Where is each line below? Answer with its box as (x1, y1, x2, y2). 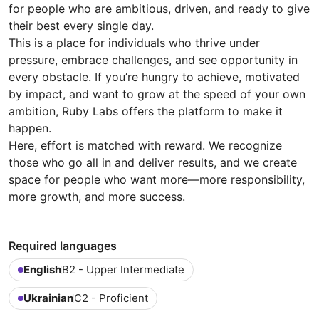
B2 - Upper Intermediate (62, 262, 184, 276)
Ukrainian (23, 291, 73, 305)
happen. (9, 120, 51, 135)
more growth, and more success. (9, 189, 185, 204)
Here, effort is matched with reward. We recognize (9, 137, 282, 152)
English (23, 262, 61, 276)
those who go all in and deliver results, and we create (9, 155, 297, 169)
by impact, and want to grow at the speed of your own (9, 86, 305, 101)
